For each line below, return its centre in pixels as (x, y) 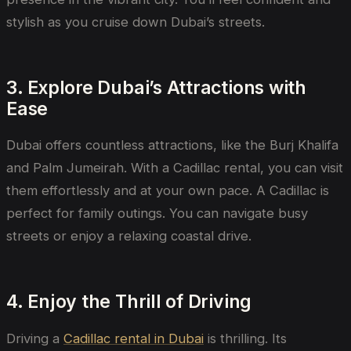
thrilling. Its (251, 338)
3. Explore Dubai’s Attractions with (156, 87)
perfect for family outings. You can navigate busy (157, 213)
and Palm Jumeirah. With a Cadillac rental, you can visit (175, 168)
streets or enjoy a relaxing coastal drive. (129, 236)
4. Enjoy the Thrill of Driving (129, 302)
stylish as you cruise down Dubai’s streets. (136, 22)
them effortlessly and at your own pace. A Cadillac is (168, 191)
